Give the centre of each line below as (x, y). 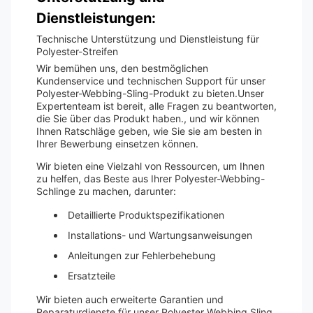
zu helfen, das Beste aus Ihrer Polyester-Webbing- (151, 179)
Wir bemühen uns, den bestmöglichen (122, 68)
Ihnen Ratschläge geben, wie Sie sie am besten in (149, 131)
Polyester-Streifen (77, 51)
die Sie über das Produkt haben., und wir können (148, 118)
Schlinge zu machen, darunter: (106, 191)
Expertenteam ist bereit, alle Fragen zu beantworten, (156, 106)
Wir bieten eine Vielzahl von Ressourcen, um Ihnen (151, 166)
